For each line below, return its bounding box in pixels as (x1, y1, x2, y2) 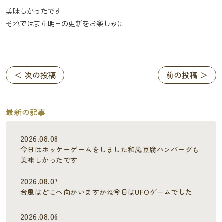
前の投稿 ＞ (166, 69, 208, 81)
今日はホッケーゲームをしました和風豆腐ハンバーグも (20, 144, 200, 154)
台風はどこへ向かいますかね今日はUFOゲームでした (20, 186, 193, 197)
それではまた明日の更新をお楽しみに (6, 18, 124, 29)
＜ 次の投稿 (14, 69, 56, 81)
